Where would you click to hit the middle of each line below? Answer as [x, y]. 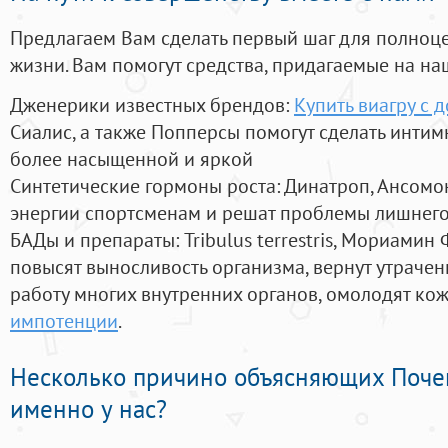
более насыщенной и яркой [131, 159]
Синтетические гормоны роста [143, 186]
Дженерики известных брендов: [152, 105]
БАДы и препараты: [97, 240]
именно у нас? [88, 409]
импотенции [64, 321]
